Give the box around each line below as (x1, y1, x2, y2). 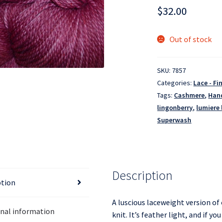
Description (111, 167, 172, 183)
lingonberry (157, 103, 193, 112)
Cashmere (174, 91, 205, 100)
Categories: (157, 78, 194, 88)
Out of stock (169, 34, 212, 45)
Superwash (157, 115, 192, 125)
